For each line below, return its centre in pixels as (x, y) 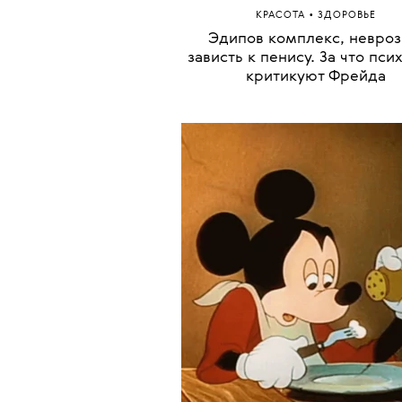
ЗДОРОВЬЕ (347, 205)
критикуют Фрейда (316, 266)
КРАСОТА (282, 205)
